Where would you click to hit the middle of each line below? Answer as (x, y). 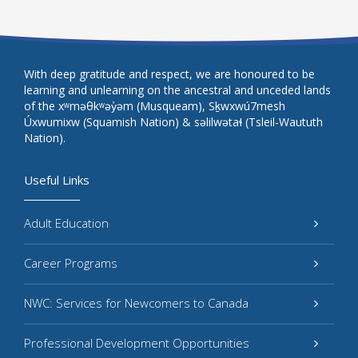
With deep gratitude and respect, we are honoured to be (169, 74)
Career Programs (71, 263)
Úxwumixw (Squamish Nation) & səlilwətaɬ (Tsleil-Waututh (173, 122)
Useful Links (57, 180)
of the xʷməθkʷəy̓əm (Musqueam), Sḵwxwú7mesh (155, 106)
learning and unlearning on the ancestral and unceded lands (177, 90)
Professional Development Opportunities (137, 343)
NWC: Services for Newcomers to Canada (136, 303)
